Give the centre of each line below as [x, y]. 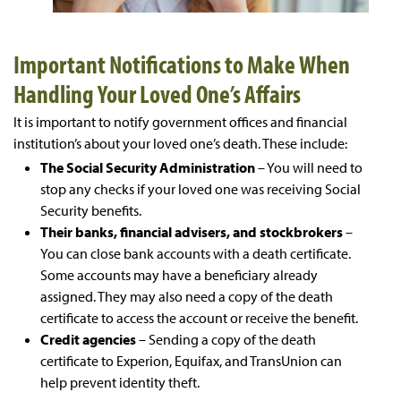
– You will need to [309, 167]
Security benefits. [91, 210]
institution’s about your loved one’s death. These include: [180, 143]
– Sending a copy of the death [226, 339]
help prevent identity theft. [120, 382]
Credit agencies [88, 339]
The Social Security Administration [148, 167]
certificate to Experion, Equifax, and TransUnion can [191, 360]
